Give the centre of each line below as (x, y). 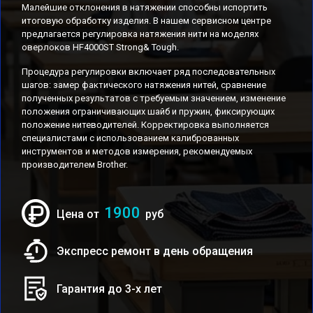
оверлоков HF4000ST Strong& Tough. (100, 47)
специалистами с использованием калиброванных (130, 138)
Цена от (79, 214)
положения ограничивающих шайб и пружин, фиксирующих (148, 111)
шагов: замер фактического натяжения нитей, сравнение (144, 85)
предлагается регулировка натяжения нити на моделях (140, 34)
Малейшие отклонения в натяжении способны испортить (145, 7)
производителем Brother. (75, 165)
